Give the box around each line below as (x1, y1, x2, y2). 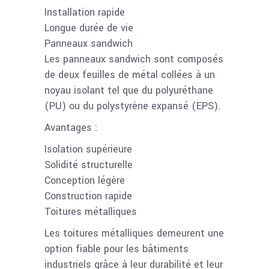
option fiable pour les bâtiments (44, 241, 189, 256)
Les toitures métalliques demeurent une (44, 226, 224, 240)
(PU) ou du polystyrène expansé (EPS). (44, 98, 220, 113)
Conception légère (44, 173, 125, 187)
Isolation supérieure (44, 142, 132, 156)
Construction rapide (44, 189, 132, 203)
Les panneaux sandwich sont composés (44, 52, 223, 66)
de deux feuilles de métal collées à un (44, 67, 215, 82)
